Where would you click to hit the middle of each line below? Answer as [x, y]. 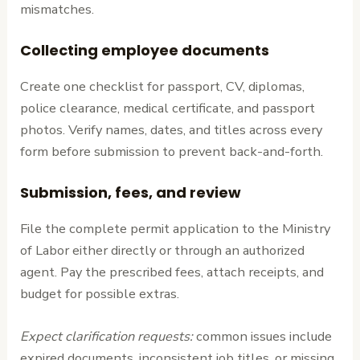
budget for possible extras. [100, 294]
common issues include [263, 337]
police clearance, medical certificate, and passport [168, 108]
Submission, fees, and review [131, 193]
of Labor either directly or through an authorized [163, 251]
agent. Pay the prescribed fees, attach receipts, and [172, 272]
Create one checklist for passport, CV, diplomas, [163, 86]
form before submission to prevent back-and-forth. [172, 151]
